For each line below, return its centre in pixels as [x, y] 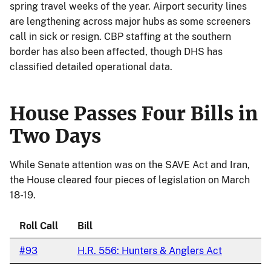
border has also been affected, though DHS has [116, 51]
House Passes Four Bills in [134, 113]
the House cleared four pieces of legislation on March [130, 180]
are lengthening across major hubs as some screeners [130, 21]
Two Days [55, 136]
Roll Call [39, 226]
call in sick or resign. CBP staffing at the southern [120, 36]
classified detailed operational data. [91, 67]
